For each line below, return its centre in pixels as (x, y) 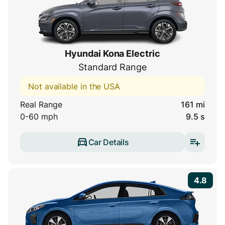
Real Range (41, 105)
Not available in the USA (74, 87)
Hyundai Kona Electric (113, 54)
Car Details (108, 142)
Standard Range (113, 67)
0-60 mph (39, 117)
